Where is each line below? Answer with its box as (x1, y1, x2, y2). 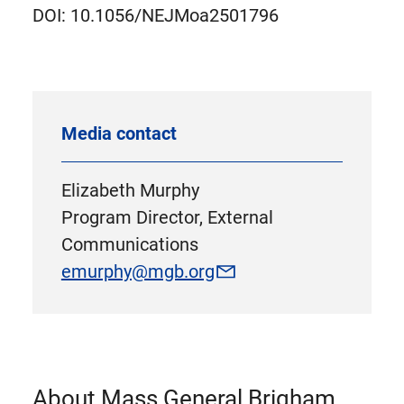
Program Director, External (60, 206, 273, 228)
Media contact (60, 122, 177, 144)
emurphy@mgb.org (60, 260, 215, 282)
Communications (60, 233, 198, 255)
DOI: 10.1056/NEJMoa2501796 (32, 4, 279, 26)
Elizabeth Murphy (60, 179, 199, 201)
